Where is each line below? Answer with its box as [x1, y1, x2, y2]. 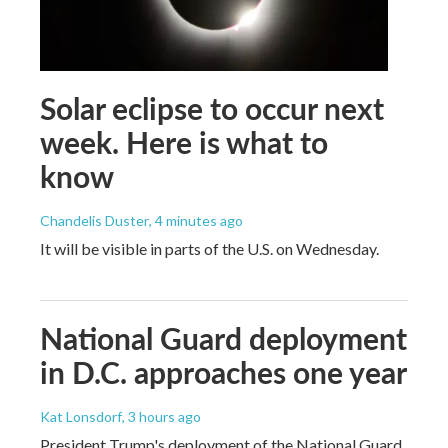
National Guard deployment [40, 316, 407, 359]
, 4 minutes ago [149, 211, 243, 229]
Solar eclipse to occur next [40, 86, 384, 129]
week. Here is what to [40, 120, 328, 163]
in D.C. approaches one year [40, 350, 407, 393]
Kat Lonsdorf [40, 407, 122, 425]
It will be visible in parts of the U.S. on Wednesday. [40, 238, 379, 258]
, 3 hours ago [122, 407, 201, 425]
